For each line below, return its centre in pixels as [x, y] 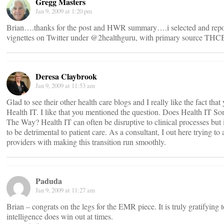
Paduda [49, 181]
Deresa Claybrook [66, 76]
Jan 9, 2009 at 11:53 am [65, 85]
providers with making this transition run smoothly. [86, 142]
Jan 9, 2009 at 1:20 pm [64, 11]
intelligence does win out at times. [60, 216]
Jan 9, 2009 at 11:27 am [65, 190]
